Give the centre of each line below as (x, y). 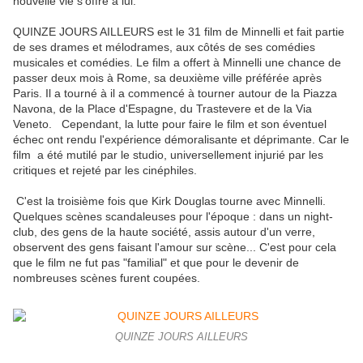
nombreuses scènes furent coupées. (107, 278)
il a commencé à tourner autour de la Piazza (224, 94)
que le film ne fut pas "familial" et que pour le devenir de (156, 263)
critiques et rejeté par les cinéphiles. (105, 171)
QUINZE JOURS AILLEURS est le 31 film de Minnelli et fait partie (179, 32)
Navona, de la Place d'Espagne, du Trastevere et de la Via (162, 109)
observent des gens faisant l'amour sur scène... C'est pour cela (175, 248)
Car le (334, 140)
